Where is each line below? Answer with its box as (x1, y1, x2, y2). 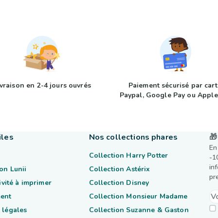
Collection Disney (89, 178, 149, 187)
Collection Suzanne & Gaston (89, 205, 189, 215)
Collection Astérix (89, 164, 150, 174)
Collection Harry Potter (89, 151, 168, 160)
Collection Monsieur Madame (89, 192, 188, 201)
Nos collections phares (89, 132, 178, 143)
